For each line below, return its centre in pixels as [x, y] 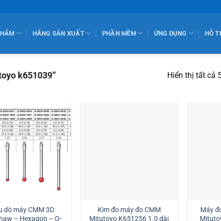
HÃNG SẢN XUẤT [58, 33]
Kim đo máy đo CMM [129, 210]
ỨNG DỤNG [170, 33]
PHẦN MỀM [119, 33]
